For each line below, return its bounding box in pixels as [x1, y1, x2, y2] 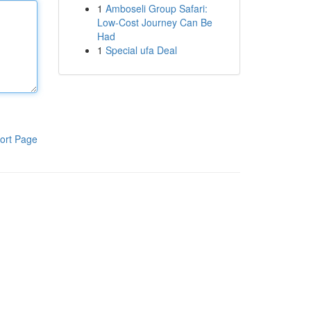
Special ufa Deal [105, 43, 177, 57]
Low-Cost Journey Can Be [96, 15, 212, 29]
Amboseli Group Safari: [105, 1, 208, 15]
